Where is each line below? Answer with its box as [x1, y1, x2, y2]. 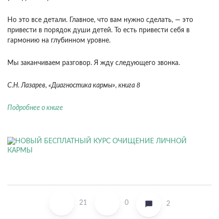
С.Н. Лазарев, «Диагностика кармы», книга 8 [7, 82, 140, 89]
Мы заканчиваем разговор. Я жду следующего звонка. [7, 60, 180, 66]
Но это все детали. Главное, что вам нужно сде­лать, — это [7, 17, 193, 23]
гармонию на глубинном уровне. [7, 37, 110, 44]
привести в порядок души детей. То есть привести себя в [7, 27, 190, 34]
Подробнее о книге [7, 105, 63, 111]
